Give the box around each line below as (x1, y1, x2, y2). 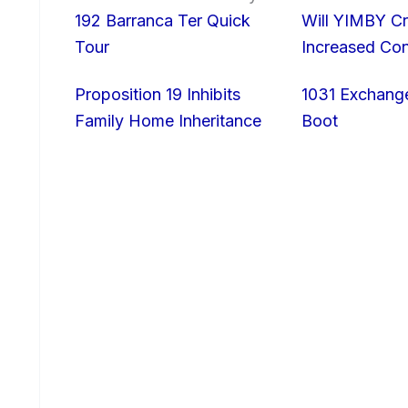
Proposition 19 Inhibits (75, 84, 240, 104)
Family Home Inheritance (75, 110, 261, 130)
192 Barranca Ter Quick (75, 11, 250, 31)
